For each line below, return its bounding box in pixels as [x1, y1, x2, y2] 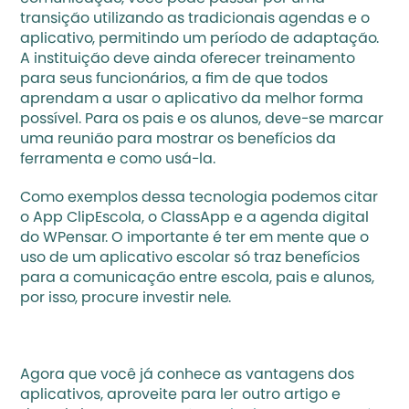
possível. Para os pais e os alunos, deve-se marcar [20, 111, 384, 127]
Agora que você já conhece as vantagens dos [20, 367, 355, 383]
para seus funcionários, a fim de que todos [20, 71, 329, 87]
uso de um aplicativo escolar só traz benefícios [20, 250, 361, 266]
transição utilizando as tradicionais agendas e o [20, 11, 371, 26]
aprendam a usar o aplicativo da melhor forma [20, 91, 364, 107]
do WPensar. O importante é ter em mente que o [20, 230, 370, 246]
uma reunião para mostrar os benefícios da [20, 131, 337, 147]
